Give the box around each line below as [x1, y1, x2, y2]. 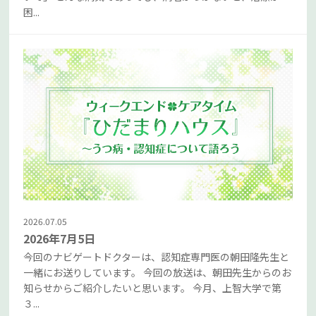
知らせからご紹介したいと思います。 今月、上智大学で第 [23, 280, 282, 295]
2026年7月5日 [23, 229, 96, 247]
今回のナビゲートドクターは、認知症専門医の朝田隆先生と [23, 249, 290, 264]
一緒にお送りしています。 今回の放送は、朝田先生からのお [23, 265, 292, 279]
